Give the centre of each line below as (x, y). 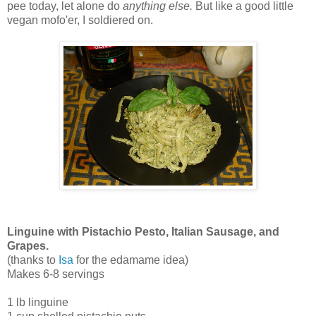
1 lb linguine (38, 302)
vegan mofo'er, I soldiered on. (80, 20)
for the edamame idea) (131, 260)
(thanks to (33, 260)
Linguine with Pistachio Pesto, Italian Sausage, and (143, 231)
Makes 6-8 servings (56, 274)
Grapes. (28, 245)
